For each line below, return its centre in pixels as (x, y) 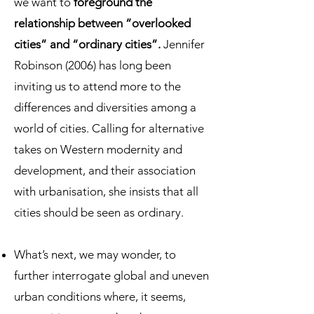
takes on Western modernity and (98, 149)
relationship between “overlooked (102, 23)
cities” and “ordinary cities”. (89, 44)
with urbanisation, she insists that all (106, 191)
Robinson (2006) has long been (93, 65)
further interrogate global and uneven (111, 275)
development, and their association (105, 170)
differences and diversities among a (105, 107)
